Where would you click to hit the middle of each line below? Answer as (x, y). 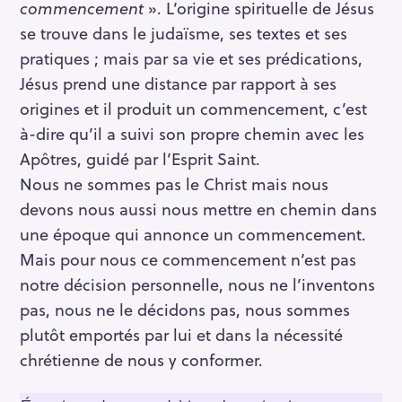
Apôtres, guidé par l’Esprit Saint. (140, 159)
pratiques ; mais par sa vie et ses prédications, (191, 58)
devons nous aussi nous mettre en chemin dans (198, 209)
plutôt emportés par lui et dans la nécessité (181, 335)
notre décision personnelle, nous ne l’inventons (197, 284)
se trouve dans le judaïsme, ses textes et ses (184, 33)
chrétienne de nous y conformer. (141, 360)
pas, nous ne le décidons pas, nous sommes (185, 310)
